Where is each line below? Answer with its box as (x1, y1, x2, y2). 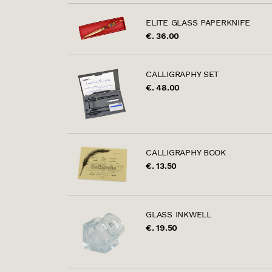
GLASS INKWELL (146, 209, 211, 220)
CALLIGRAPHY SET (146, 69, 219, 80)
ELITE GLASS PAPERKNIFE (146, 18, 251, 28)
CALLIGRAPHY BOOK (146, 148, 226, 158)
